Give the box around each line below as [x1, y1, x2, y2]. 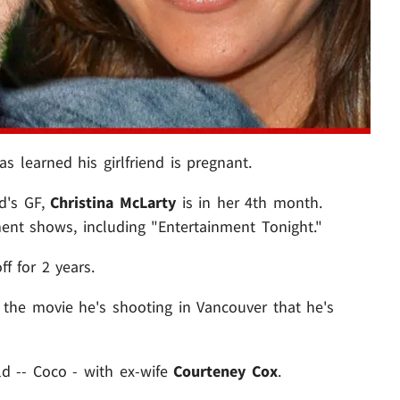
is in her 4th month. [175, 192, 322, 213]
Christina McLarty [44, 192, 176, 213]
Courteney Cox [173, 361, 278, 382]
